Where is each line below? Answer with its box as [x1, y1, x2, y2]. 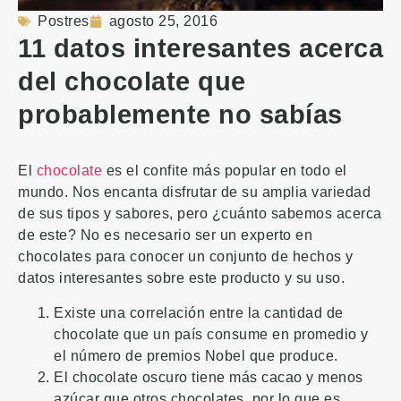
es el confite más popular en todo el [102, 163, 347, 179]
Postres [38, 13, 90, 30]
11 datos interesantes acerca [18, 34, 383, 64]
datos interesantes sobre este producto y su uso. [18, 270, 345, 286]
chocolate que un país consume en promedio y [54, 326, 369, 342]
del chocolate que [18, 67, 246, 97]
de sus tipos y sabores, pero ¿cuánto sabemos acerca [18, 206, 382, 222]
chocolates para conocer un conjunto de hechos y [18, 249, 354, 265]
